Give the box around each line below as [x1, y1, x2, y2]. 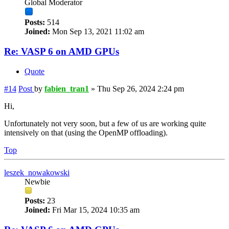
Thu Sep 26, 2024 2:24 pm [97, 84, 184, 93]
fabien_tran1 [44, 84, 89, 93]
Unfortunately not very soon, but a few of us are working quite [4, 119, 206, 128]
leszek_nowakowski [4, 168, 70, 177]
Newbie [25, 177, 50, 186]
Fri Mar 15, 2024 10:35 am [50, 205, 140, 214]
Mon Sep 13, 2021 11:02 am [50, 27, 144, 36]
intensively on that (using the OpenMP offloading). [4, 128, 168, 137]
